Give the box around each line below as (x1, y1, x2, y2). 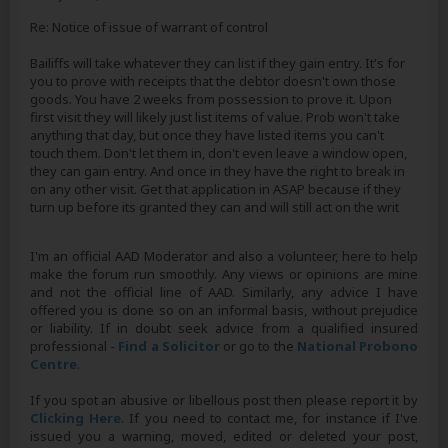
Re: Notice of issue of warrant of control (30, 18, 268, 36)
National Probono (296, 337, 419, 355)
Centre (30, 355, 77, 373)
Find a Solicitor (118, 337, 220, 355)
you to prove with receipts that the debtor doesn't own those (30, 72, 396, 90)
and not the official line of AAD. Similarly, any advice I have (30, 283, 418, 301)
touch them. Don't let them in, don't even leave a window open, (30, 144, 407, 162)
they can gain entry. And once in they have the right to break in (30, 162, 405, 180)
